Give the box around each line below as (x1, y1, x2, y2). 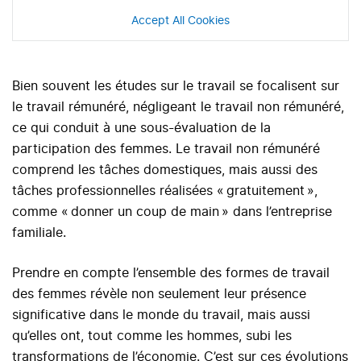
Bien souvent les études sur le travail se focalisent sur (12, 80, 339, 93)
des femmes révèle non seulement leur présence (12, 288, 306, 301)
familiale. (12, 226, 66, 240)
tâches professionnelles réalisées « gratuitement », (12, 185, 317, 198)
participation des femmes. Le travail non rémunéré (12, 143, 320, 156)
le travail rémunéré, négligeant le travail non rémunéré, (12, 101, 344, 114)
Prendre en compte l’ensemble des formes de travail (12, 267, 330, 280)
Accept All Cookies (131, 15, 230, 27)
